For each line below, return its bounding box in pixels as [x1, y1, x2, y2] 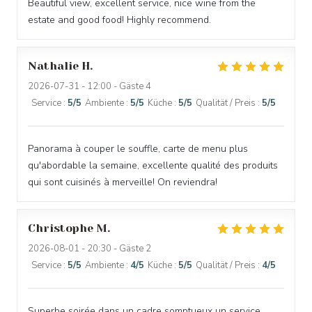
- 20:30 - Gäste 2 [79, 242, 151, 255]
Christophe [28, 221, 93, 235]
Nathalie [28, 59, 79, 72]
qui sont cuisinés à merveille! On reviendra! [28, 175, 217, 189]
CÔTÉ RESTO [116, 19, 196, 33]
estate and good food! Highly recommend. [28, 13, 211, 26]
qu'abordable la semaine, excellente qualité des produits [28, 159, 278, 172]
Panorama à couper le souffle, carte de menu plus [28, 142, 248, 155]
